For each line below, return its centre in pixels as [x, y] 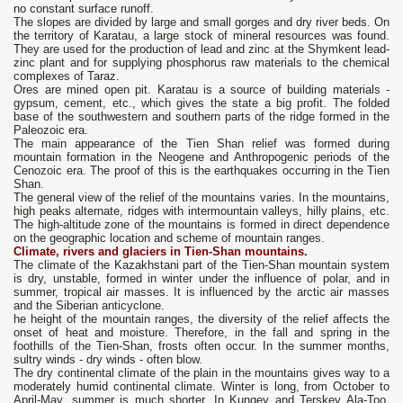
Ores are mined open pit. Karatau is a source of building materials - [201, 90]
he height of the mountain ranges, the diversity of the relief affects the [201, 319]
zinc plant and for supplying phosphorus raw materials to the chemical [201, 63]
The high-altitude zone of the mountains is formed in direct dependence [201, 225]
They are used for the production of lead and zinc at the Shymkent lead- [201, 49]
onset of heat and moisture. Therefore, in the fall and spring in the [201, 333]
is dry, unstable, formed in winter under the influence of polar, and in [201, 279]
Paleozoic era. [51, 130]
